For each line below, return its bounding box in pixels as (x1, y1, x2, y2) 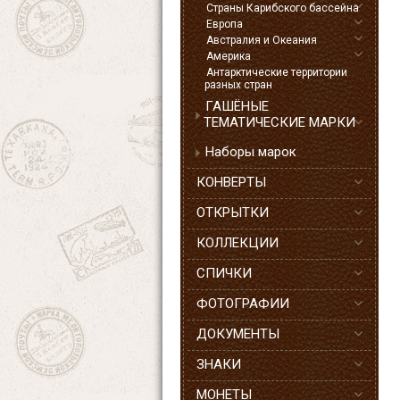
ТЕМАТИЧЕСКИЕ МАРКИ (204, 114, 355, 130)
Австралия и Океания (206, 34, 317, 46)
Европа (206, 18, 243, 30)
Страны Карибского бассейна (206, 2, 359, 14)
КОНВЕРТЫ (196, 174, 266, 190)
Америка (206, 50, 251, 62)
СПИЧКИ (196, 265, 252, 281)
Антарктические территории (206, 66, 347, 79)
